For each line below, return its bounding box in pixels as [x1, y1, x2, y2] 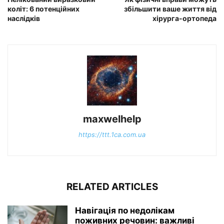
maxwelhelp [82, 113, 141, 125]
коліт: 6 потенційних [7, 4, 79, 13]
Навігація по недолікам [75, 205, 174, 216]
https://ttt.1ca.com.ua [78, 130, 145, 139]
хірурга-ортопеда [152, 14, 216, 23]
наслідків [7, 14, 40, 23]
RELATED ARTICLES [66, 181, 158, 193]
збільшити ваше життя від [124, 4, 216, 13]
